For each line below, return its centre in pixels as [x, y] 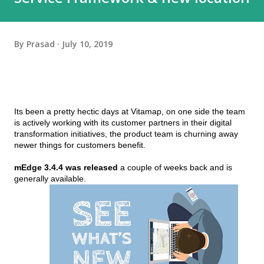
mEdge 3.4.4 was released [66, 168]
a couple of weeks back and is [175, 168]
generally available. [51, 179]
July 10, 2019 [87, 44]
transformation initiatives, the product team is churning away [126, 134]
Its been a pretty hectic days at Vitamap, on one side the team [130, 112]
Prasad [41, 44]
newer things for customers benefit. [80, 145]
